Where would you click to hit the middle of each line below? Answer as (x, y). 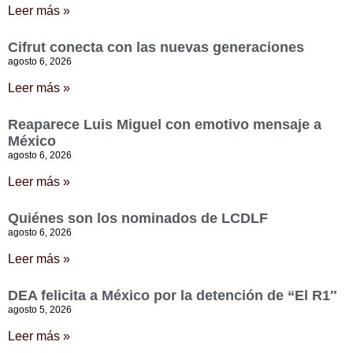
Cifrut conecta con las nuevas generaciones (156, 47)
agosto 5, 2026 (40, 310)
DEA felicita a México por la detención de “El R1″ (173, 295)
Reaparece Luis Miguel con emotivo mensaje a (165, 124)
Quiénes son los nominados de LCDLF (138, 218)
